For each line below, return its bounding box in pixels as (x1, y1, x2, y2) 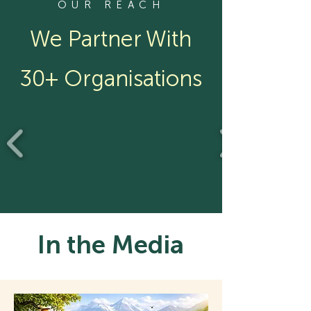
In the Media (37, 229, 184, 260)
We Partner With (30, 26, 192, 52)
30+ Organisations (19, 65, 202, 92)
